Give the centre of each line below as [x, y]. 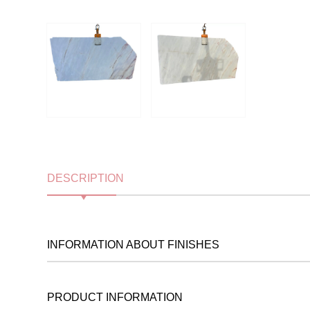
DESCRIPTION [86, 178]
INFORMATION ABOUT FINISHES [134, 245]
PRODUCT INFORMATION [115, 297]
